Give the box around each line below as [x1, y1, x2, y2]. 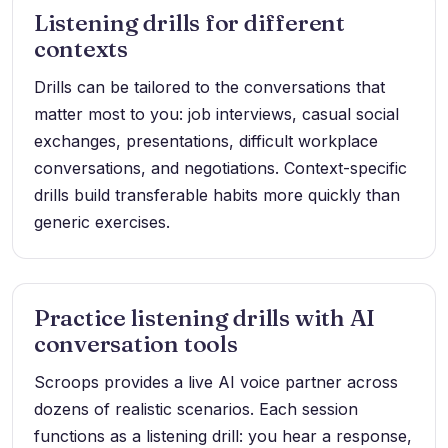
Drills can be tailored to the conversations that [33, 77, 385, 98]
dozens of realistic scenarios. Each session [33, 399, 358, 420]
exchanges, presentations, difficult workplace [33, 131, 378, 152]
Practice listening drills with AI [33, 303, 376, 333]
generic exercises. [33, 212, 170, 233]
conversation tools [33, 329, 238, 359]
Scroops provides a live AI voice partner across [33, 372, 398, 393]
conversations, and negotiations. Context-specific [33, 158, 407, 179]
